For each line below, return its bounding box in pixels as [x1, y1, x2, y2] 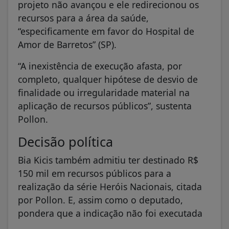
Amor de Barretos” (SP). [18, 38, 117, 51]
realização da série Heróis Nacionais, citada [18, 180, 202, 193]
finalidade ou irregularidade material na [18, 86, 190, 99]
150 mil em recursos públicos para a [18, 167, 171, 179]
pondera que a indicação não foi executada [18, 207, 202, 219]
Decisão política [18, 132, 117, 150]
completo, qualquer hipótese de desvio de [18, 73, 198, 85]
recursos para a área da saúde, [18, 11, 149, 24]
